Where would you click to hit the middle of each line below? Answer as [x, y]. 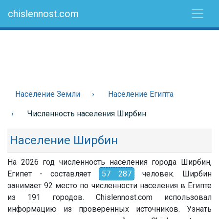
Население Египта [141, 94]
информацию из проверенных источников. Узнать [109, 209]
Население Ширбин [64, 140]
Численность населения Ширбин [87, 114]
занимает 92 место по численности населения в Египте [109, 186]
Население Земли [48, 94]
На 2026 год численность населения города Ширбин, [109, 162]
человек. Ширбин [173, 174]
